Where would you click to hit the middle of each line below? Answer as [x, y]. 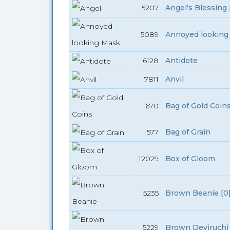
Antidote [181, 61]
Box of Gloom [190, 159]
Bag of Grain [188, 132]
